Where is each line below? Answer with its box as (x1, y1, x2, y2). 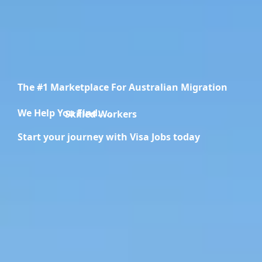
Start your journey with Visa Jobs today (18, 130, 200, 143)
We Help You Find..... (18, 106, 112, 120)
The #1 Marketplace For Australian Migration (18, 81, 227, 94)
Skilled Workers (83, 108, 156, 121)
